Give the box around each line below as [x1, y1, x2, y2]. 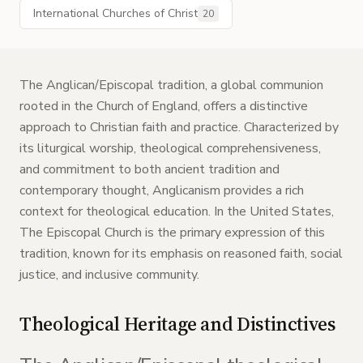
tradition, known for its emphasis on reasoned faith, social [19, 245, 343, 263]
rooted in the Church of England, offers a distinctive [19, 97, 308, 115]
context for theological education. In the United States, [19, 203, 334, 220]
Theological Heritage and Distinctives [19, 310, 336, 337]
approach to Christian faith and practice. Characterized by [19, 118, 339, 136]
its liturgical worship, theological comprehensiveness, [19, 139, 321, 157]
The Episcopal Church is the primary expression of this [19, 224, 325, 241]
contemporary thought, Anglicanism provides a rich [19, 181, 304, 199]
